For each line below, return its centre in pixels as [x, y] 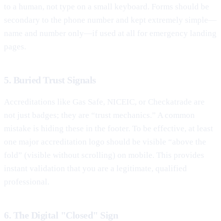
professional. [27, 182]
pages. [15, 46]
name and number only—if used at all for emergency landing [110, 33]
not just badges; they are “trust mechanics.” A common [99, 115]
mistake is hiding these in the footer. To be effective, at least [109, 128]
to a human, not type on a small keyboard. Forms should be [107, 6]
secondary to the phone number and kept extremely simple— [110, 20]
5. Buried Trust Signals [50, 80]
